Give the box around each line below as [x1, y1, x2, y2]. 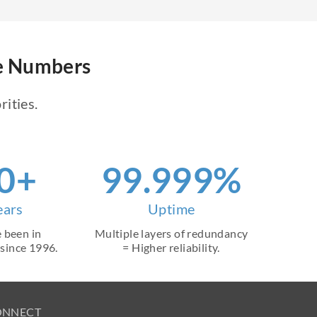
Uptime [147, 200, 195, 217]
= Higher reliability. [122, 241, 220, 254]
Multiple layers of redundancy [94, 226, 248, 240]
